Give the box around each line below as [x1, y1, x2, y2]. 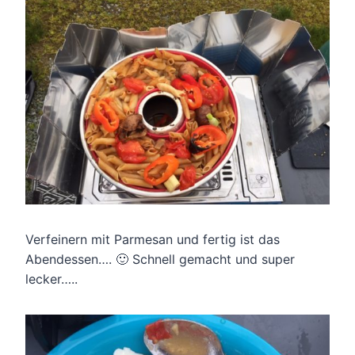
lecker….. [25, 270, 78, 287]
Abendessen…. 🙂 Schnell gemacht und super [25, 250, 295, 267]
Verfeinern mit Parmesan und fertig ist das [25, 231, 280, 247]
